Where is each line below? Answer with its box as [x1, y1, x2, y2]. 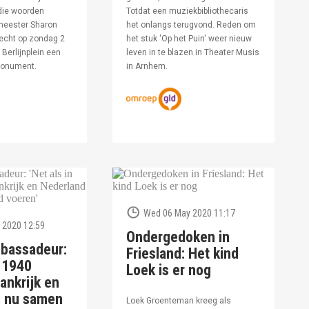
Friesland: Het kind [126, 245, 239, 263]
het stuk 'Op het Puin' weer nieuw [126, 34, 252, 43]
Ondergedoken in [126, 228, 230, 246]
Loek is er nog [126, 261, 211, 279]
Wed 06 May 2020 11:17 [143, 208, 235, 219]
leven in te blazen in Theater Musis [126, 48, 259, 57]
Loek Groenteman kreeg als [126, 296, 231, 306]
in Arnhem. [126, 61, 170, 71]
